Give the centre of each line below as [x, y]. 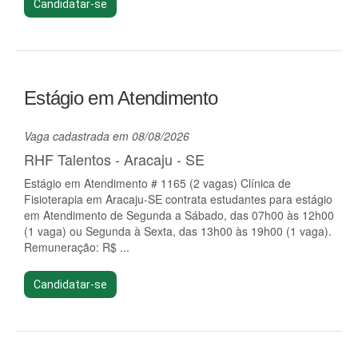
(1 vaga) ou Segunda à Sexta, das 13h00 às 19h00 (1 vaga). [178, 231]
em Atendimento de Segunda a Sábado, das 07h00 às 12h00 [179, 215]
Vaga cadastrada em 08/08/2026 [107, 136]
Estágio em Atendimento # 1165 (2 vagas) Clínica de [157, 183]
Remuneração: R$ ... [77, 247]
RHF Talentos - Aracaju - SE [114, 159]
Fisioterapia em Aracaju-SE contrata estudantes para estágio [178, 199]
